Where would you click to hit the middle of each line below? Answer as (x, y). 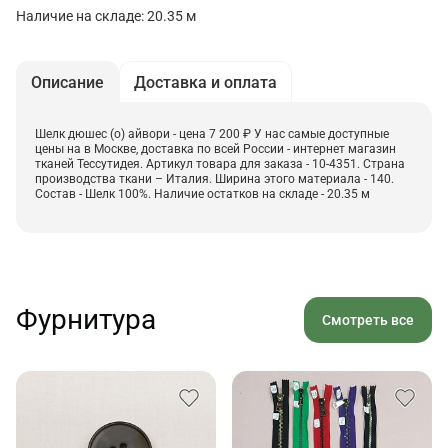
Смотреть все (368, 320)
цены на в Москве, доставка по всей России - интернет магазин (215, 149)
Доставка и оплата (205, 83)
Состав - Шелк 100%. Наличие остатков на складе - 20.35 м (202, 194)
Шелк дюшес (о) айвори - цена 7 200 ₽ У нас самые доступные (212, 134)
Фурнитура (86, 320)
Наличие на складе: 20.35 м (106, 16)
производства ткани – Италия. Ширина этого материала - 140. (214, 179)
